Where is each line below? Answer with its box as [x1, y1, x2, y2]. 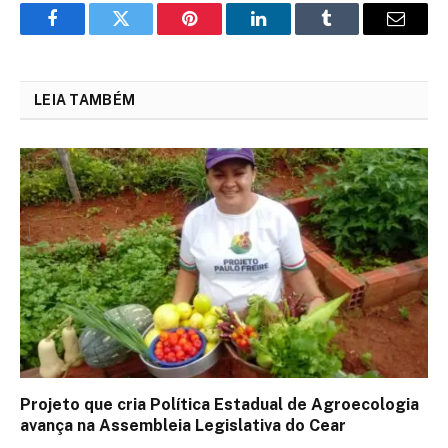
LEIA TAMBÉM [34, 92, 136, 109]
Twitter [119, 24, 172, 43]
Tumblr [325, 24, 379, 43]
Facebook [50, 24, 121, 43]
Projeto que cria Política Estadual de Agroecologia [20, 394, 419, 414]
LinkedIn [256, 24, 323, 43]
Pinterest [188, 24, 252, 43]
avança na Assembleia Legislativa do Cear [20, 415, 346, 435]
